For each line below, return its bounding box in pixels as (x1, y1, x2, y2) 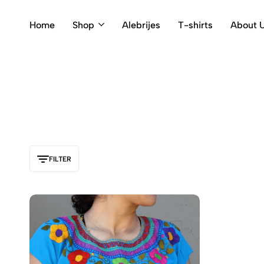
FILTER (49, 154, 71, 163)
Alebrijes (122, 19, 160, 31)
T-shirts (178, 19, 213, 31)
